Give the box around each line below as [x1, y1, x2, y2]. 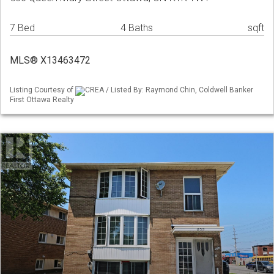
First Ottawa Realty [10, 95, 74, 104]
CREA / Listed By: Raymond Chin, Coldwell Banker [85, 86, 253, 95]
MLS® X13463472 [10, 54, 91, 67]
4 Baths [120, 22, 153, 34]
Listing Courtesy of [10, 86, 75, 95]
